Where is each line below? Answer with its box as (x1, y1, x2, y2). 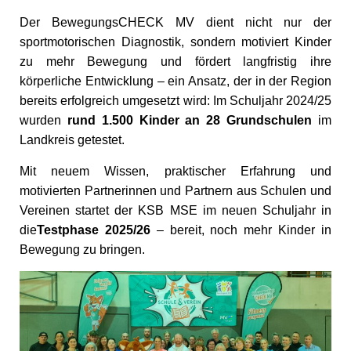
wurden (20, 114, 67, 127)
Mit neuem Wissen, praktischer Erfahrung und (20, 165, 331, 178)
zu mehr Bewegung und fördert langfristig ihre (20, 55, 331, 68)
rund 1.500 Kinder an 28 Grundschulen (67, 114, 313, 127)
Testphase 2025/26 (37, 223, 150, 237)
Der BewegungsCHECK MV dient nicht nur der (20, 16, 331, 29)
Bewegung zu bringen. (20, 243, 145, 256)
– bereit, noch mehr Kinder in (150, 223, 332, 237)
